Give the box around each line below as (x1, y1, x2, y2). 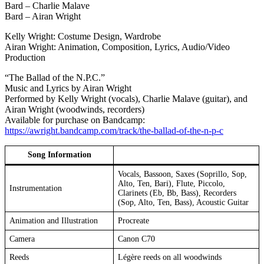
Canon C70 (118, 234, 155, 243)
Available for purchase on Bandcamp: (5, 114, 145, 125)
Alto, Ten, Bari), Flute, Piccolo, (118, 179, 225, 188)
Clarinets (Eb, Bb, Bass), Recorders (118, 188, 236, 197)
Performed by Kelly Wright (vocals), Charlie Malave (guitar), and (5, 93, 247, 104)
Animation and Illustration (9, 216, 98, 225)
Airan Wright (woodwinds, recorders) (5, 104, 144, 114)
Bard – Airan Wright (5, 11, 81, 21)
